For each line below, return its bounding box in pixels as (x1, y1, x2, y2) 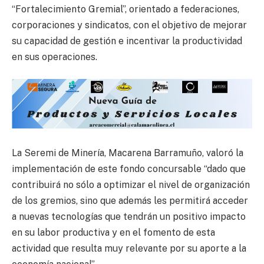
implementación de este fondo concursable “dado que (12, 163, 246, 175)
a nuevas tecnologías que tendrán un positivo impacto (12, 211, 246, 223)
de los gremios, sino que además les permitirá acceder (12, 195, 248, 207)
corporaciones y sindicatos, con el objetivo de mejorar (12, 19, 247, 31)
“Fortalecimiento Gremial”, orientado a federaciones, (12, 3, 239, 15)
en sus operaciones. (12, 51, 97, 62)
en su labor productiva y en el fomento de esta (12, 227, 215, 239)
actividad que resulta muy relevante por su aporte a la (12, 243, 246, 255)
